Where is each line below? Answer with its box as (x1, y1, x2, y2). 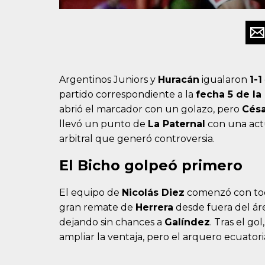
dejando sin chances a (59, 216, 164, 228)
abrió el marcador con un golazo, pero (59, 104, 242, 115)
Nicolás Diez (122, 187, 185, 199)
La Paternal (148, 118, 205, 130)
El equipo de (59, 187, 122, 199)
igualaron (199, 74, 250, 86)
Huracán (158, 74, 199, 86)
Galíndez (164, 216, 210, 228)
